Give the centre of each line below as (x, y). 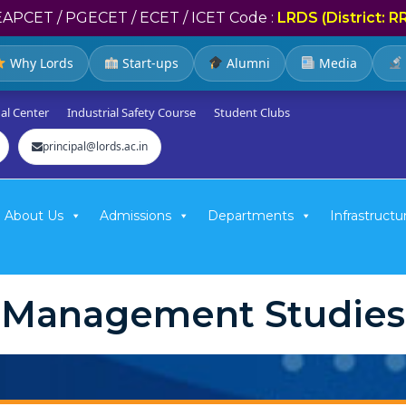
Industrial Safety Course (131, 112)
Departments (251, 216)
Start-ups (148, 63)
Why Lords (39, 63)
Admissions (135, 216)
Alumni (247, 63)
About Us (34, 216)
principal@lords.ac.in (95, 146)
